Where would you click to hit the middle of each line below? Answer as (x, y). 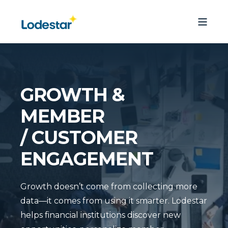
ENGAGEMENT (87, 159)
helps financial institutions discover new (101, 215)
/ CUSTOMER (79, 137)
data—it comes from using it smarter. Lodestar (114, 201)
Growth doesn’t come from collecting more (109, 187)
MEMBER (62, 116)
